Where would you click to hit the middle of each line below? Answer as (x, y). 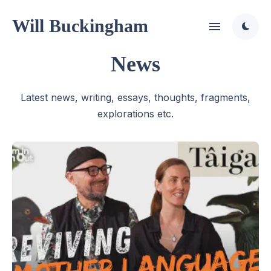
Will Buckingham (80, 25)
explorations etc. (135, 114)
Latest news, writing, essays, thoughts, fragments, (135, 97)
